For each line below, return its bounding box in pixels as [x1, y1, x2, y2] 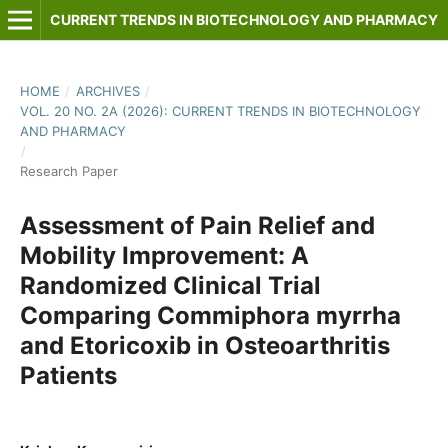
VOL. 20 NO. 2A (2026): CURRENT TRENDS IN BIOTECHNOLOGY [19, 102, 421, 119]
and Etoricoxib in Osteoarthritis [19, 330, 390, 360]
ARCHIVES [75, 82, 140, 99]
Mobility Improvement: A [19, 240, 309, 270]
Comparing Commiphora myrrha [19, 300, 401, 330]
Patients [19, 360, 117, 390]
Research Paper [19, 162, 118, 179]
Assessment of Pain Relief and [19, 210, 375, 240]
